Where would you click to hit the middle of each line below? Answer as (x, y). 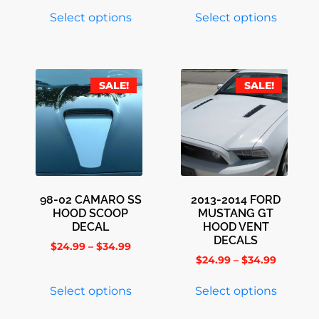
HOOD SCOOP (90, 214)
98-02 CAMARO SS (90, 200)
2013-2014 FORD (236, 200)
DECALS (236, 241)
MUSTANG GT (236, 214)
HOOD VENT (236, 227)
